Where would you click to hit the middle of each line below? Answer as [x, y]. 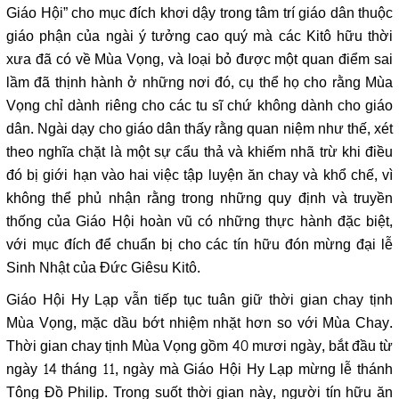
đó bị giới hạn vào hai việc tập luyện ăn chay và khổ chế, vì [199, 176]
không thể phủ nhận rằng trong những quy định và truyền [199, 199]
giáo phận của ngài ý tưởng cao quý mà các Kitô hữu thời [199, 37]
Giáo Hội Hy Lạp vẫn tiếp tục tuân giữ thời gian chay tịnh [199, 301]
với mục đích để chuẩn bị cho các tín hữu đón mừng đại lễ [199, 245]
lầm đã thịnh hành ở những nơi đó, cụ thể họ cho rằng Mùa [199, 83]
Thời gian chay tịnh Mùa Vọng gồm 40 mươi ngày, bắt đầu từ [199, 347]
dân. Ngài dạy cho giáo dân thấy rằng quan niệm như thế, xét [199, 130]
